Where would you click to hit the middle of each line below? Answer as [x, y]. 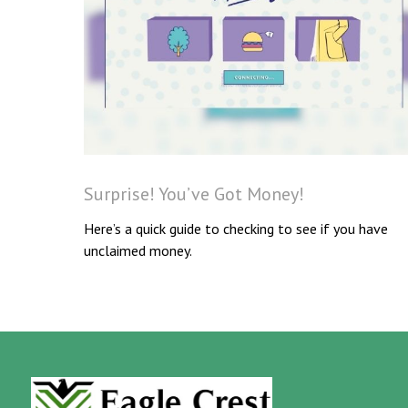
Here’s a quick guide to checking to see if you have [236, 229]
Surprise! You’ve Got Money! [194, 194]
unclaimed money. [138, 251]
